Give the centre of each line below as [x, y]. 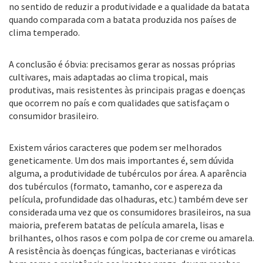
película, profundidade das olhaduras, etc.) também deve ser [128, 199]
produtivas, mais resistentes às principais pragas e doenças [127, 90]
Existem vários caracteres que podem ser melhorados [115, 147]
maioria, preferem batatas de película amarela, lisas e [117, 225]
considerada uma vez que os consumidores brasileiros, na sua [130, 212]
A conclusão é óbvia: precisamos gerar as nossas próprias [122, 64]
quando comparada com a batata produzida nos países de [123, 19]
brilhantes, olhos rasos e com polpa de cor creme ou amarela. [131, 238]
